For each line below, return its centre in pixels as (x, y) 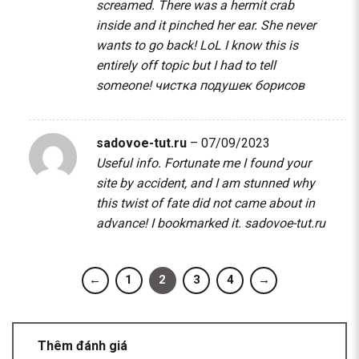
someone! (125, 85)
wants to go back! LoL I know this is (197, 45)
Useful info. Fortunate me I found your (203, 163)
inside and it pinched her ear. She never (206, 25)
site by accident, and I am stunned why (205, 184)
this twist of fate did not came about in (205, 204)
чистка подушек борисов (229, 85)
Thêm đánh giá (84, 345)
